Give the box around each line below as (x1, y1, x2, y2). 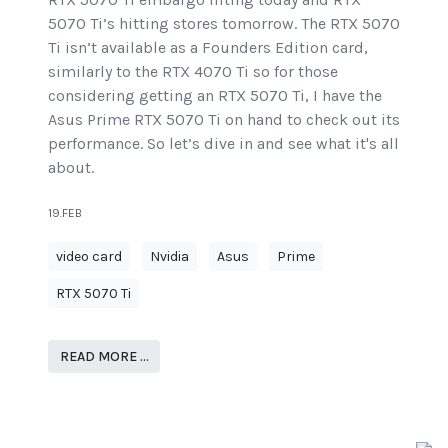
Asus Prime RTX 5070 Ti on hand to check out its (48, 109, 400, 129)
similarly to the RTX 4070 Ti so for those (48, 61, 338, 81)
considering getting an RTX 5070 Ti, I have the (48, 85, 382, 105)
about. (48, 157, 94, 177)
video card (56, 247, 122, 265)
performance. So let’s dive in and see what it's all (48, 133, 399, 153)
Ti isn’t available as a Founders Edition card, (48, 37, 368, 57)
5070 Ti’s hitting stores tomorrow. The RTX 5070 (48, 13, 400, 33)
